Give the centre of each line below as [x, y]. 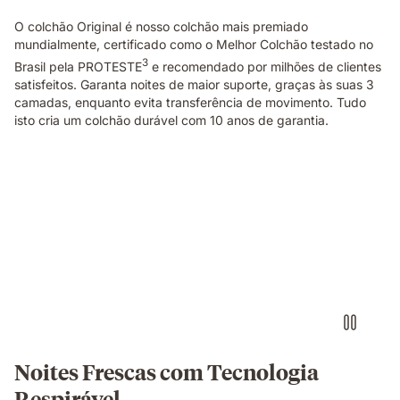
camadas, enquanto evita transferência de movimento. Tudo [190, 102]
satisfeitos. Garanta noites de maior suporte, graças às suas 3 [194, 84]
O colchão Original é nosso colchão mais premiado [161, 27]
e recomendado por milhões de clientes [265, 66]
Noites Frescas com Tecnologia [167, 371]
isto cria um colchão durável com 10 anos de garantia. [171, 120]
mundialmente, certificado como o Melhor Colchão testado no [194, 45]
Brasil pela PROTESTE [78, 66]
